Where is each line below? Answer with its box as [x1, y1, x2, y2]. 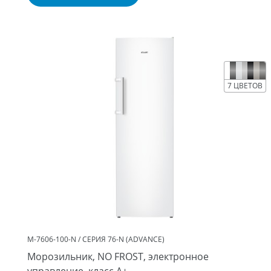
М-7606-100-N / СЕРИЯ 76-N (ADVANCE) [27, 234, 165, 244]
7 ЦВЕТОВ [227, 80, 263, 91]
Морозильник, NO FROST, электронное [27, 250, 209, 263]
